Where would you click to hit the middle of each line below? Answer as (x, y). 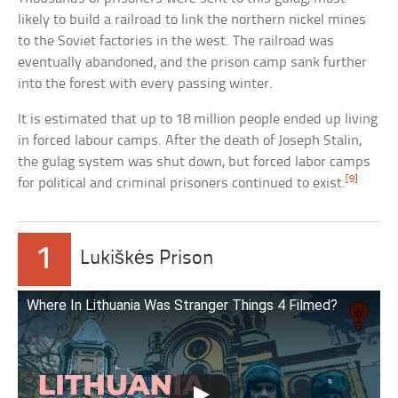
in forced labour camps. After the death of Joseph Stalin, (190, 140)
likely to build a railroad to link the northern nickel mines (192, 20)
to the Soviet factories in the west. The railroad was (176, 41)
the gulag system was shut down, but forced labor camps (195, 162)
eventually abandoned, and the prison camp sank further (193, 62)
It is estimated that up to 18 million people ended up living (198, 119)
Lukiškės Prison (147, 259)
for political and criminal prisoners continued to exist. (182, 183)
